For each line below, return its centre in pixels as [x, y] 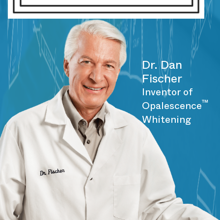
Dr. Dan [162, 65]
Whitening [167, 119]
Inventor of [167, 92]
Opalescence [172, 106]
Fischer [162, 78]
